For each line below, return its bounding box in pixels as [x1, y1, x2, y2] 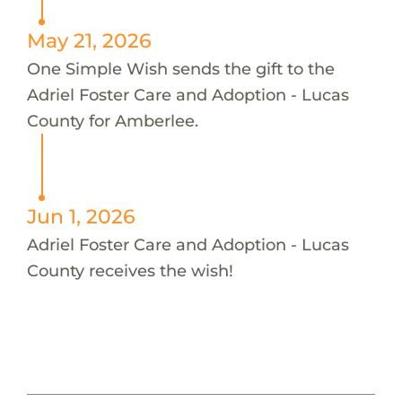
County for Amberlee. [26, 109, 198, 131]
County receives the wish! [26, 259, 233, 281]
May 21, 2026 [26, 28, 152, 52]
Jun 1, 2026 [26, 204, 135, 228]
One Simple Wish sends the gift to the [26, 57, 335, 79]
